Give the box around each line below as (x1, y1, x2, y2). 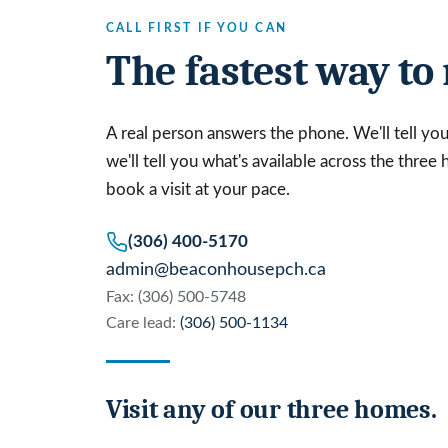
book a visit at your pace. (106, 181, 290, 199)
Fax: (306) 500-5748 (106, 289, 246, 306)
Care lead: (106, 315, 180, 332)
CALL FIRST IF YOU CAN (106, 22, 288, 35)
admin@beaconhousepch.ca (106, 261, 326, 279)
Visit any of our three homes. (106, 395, 437, 425)
